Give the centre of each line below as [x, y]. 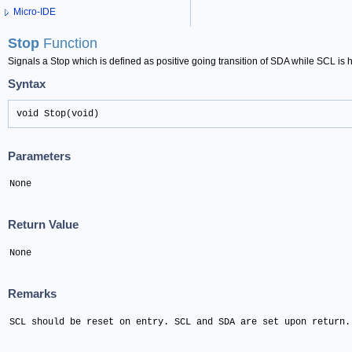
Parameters [39, 156]
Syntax [27, 83]
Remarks [32, 294]
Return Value [43, 225]
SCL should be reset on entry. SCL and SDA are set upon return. [180, 322]
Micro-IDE [35, 12]
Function [70, 44]
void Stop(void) [58, 114]
